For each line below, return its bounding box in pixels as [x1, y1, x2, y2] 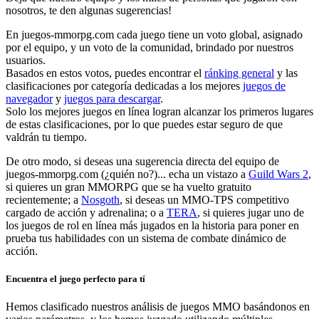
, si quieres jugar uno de [197, 206, 304, 219]
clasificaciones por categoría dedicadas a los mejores [6, 79, 243, 92]
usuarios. [6, 53, 46, 66]
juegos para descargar [64, 92, 160, 105]
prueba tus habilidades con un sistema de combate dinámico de [6, 231, 286, 244]
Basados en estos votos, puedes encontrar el [6, 66, 204, 79]
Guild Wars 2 [249, 167, 308, 180]
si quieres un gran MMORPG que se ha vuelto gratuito [6, 180, 251, 193]
